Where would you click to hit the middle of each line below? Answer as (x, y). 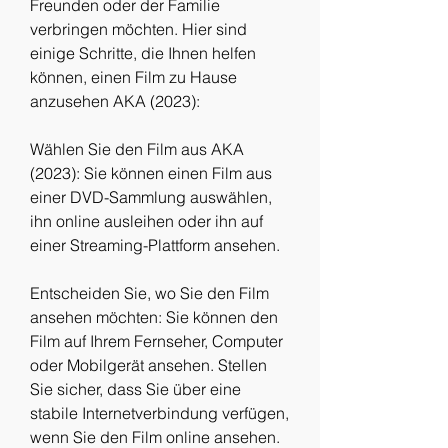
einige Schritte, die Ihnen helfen (143, 53)
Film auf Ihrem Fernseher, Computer (156, 341)
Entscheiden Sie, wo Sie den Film (149, 293)
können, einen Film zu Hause (133, 77)
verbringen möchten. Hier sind (138, 29)
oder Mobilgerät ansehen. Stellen (148, 365)
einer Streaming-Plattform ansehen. (155, 245)
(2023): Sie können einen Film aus (151, 173)
